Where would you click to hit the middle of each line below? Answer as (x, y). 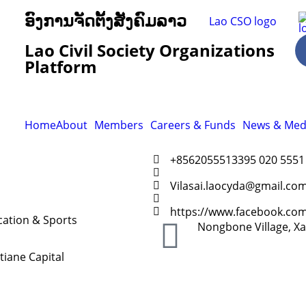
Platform (60, 67)
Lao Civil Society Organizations (149, 50)
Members (119, 125)
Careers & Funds (193, 125)
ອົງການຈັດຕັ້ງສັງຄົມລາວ (105, 20)
